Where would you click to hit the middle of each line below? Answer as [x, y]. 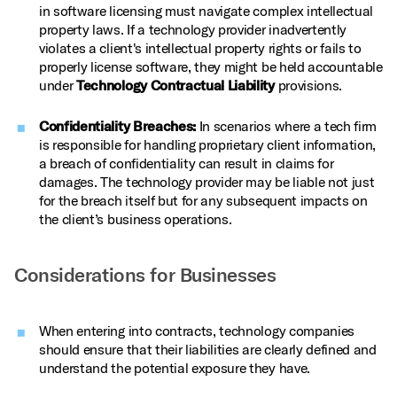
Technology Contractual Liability [175, 85]
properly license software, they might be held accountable [211, 66]
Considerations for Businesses [145, 275]
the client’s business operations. [136, 219]
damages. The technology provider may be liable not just [207, 182]
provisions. [308, 85]
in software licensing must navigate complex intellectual [206, 11]
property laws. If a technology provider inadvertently [193, 29]
